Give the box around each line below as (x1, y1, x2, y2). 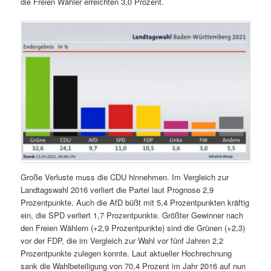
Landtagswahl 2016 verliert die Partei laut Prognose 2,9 (21, 183, 214, 195)
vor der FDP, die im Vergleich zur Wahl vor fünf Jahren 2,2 (21, 234, 224, 246)
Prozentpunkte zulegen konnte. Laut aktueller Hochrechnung (21, 247, 232, 259)
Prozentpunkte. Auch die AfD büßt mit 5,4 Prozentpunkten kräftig (21, 196, 250, 208)
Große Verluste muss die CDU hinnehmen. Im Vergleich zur (21, 171, 229, 183)
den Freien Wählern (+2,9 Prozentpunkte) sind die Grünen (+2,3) (21, 221, 246, 233)
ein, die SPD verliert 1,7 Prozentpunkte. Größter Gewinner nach (21, 209, 244, 221)
